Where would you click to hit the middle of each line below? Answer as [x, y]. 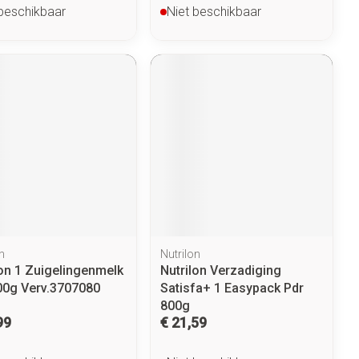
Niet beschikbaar [214, 11]
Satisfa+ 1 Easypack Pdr [232, 288]
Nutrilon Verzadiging [221, 270]
